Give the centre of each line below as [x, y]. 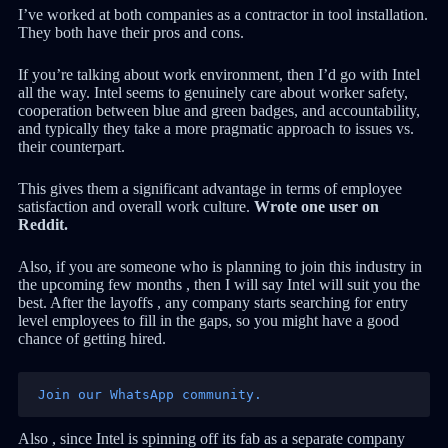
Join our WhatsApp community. [149, 394]
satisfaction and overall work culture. [135, 206]
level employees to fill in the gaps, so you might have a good [208, 320]
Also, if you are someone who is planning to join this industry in [219, 266]
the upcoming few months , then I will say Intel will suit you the [218, 284]
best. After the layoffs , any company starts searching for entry [212, 302]
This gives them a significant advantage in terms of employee [209, 188]
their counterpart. [71, 146]
